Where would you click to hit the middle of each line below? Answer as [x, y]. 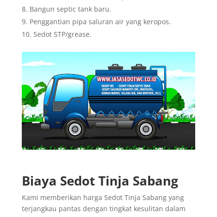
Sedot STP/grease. [62, 34]
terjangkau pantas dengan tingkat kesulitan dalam [103, 208]
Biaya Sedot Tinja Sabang [100, 180]
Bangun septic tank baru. [70, 9]
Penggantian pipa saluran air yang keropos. [100, 21]
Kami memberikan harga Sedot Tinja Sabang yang [103, 197]
